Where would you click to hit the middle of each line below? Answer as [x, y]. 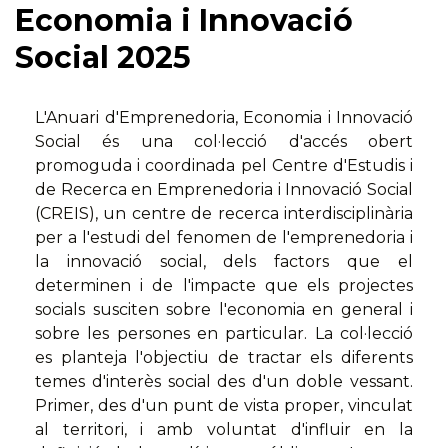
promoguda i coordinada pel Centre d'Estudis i [224, 166]
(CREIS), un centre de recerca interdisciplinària [224, 214]
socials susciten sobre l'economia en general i [224, 310]
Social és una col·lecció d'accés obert [224, 142]
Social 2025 [103, 58]
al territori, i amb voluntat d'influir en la [224, 430]
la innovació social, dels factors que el [224, 262]
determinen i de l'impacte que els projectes [224, 286]
